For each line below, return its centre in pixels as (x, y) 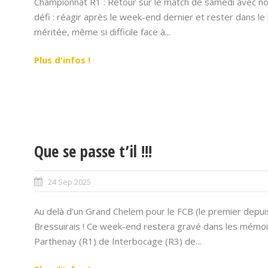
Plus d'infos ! (62, 60)
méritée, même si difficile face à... (102, 32)
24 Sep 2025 (69, 182)
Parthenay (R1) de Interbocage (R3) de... (117, 241)
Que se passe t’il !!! (93, 151)
